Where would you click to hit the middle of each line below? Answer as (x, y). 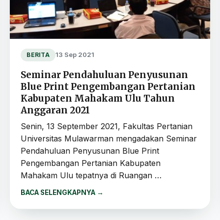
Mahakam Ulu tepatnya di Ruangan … (91, 175)
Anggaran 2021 (55, 110)
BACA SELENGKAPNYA (59, 192)
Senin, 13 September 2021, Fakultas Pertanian (107, 126)
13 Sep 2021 (75, 55)
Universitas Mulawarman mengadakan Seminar (109, 138)
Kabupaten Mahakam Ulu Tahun (98, 98)
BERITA (38, 55)
